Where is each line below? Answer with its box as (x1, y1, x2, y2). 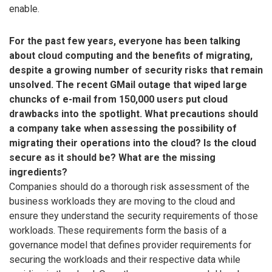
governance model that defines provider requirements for (9, 239, 251, 251)
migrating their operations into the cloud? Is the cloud (9, 137, 256, 149)
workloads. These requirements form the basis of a (9, 224, 226, 236)
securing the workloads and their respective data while (9, 253, 240, 265)
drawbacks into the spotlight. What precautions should (9, 107, 258, 120)
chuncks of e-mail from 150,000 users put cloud (9, 93, 228, 105)
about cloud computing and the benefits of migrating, (9, 49, 253, 61)
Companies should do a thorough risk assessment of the (9, 180, 250, 192)
